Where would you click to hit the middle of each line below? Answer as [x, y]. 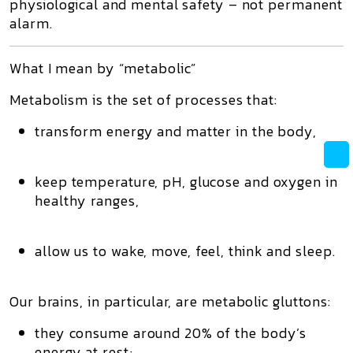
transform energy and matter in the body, [176, 131]
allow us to [73, 251]
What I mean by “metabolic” [103, 68]
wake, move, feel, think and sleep [221, 251]
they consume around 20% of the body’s [171, 333]
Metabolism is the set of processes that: [143, 100]
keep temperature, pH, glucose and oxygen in [186, 182]
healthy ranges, [87, 201]
